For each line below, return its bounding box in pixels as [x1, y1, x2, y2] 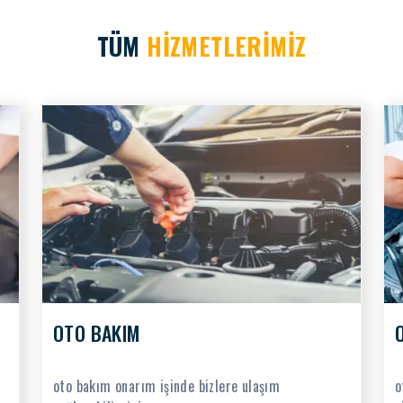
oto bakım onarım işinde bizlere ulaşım [53, 375, 281, 397]
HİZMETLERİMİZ [147, 28, 307, 64]
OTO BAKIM [53, 318, 140, 347]
